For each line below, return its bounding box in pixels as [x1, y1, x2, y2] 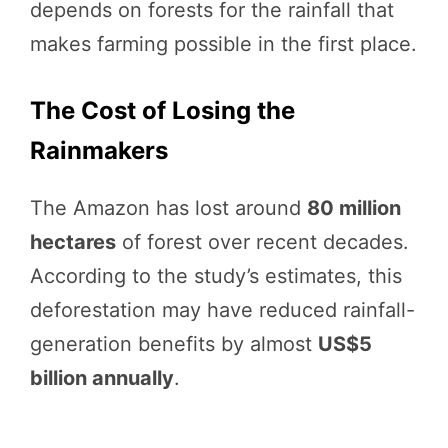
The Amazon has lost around [30, 195, 307, 220]
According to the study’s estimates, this [30, 263, 402, 288]
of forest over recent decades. [116, 229, 409, 254]
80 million [307, 195, 401, 220]
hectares [30, 229, 116, 254]
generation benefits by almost [30, 331, 318, 356]
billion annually [30, 365, 174, 390]
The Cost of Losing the [30, 95, 295, 125]
